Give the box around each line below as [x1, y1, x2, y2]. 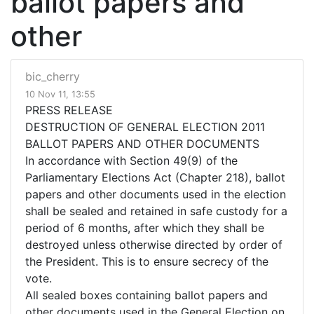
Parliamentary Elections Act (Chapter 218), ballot [25, 170, 285, 185]
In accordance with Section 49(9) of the [25, 153, 238, 168]
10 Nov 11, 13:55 [25, 89, 95, 100]
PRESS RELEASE [25, 103, 113, 118]
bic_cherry [25, 69, 80, 84]
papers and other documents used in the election [25, 187, 286, 202]
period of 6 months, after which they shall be [25, 221, 264, 235]
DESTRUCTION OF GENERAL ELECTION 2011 [25, 120, 265, 135]
